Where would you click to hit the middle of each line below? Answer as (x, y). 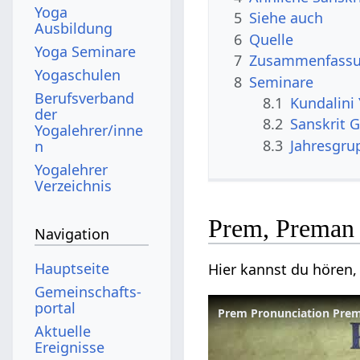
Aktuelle (63, 331)
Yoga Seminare (86, 51)
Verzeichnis (74, 185)
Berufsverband (85, 98)
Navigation (72, 234)
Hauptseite (72, 268)
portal (55, 307)
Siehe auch (286, 18)
